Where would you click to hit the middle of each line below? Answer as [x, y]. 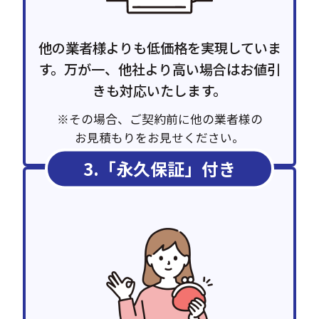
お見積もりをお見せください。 [159, 138]
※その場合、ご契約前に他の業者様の [159, 119]
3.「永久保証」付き [159, 169]
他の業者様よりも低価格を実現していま [159, 48]
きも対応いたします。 [159, 91]
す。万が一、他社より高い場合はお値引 [159, 69]
